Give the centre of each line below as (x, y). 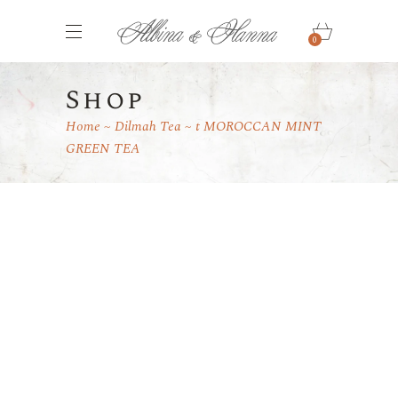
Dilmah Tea (148, 126)
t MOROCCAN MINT (259, 126)
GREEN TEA (103, 148)
